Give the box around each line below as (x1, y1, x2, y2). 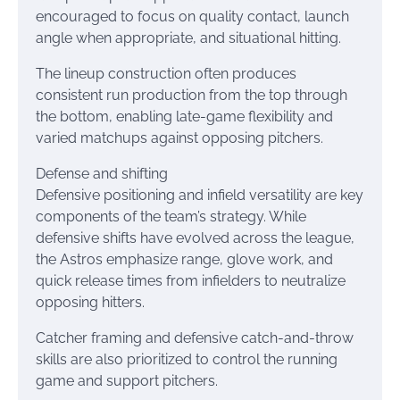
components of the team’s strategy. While (36, 208, 306, 225)
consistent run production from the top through (36, 87, 347, 104)
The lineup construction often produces (36, 65, 296, 82)
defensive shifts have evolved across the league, (36, 229, 354, 246)
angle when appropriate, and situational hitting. (36, 29, 341, 46)
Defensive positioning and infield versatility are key (36, 187, 363, 204)
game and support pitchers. (36, 372, 218, 389)
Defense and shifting (36, 165, 168, 182)
